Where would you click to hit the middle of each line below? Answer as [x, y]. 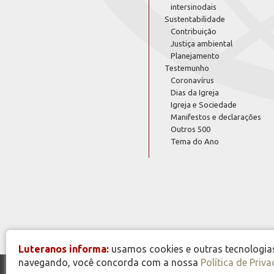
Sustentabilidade [195, 19]
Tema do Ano [195, 141]
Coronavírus [192, 80]
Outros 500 [191, 129]
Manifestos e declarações [216, 117]
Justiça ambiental [202, 43]
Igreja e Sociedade [204, 104]
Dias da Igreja [195, 92]
